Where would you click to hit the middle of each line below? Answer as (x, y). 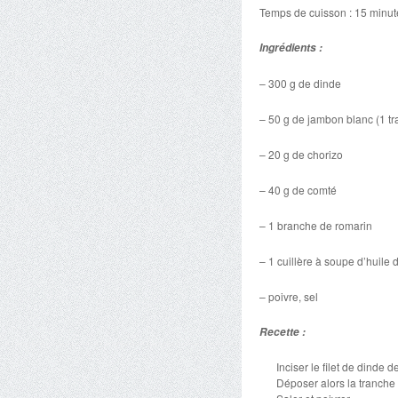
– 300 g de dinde (300, 83)
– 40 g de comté (298, 190)
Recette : (283, 332)
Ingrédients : (291, 48)
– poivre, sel (289, 296)
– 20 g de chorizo (301, 154)
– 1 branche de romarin (316, 225)
